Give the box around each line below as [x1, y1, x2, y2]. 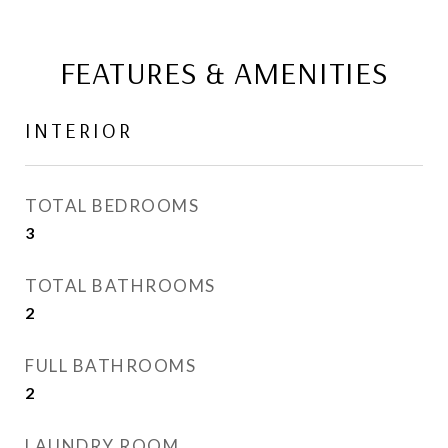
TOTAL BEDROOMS [25, 195, 199, 216]
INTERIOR [25, 117, 133, 143]
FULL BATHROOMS [25, 355, 196, 376]
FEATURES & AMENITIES [59, 52, 389, 92]
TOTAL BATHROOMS [25, 275, 216, 296]
